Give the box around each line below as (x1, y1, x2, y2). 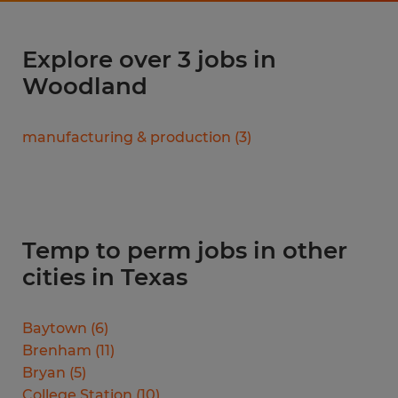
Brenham (22, 341, 92, 359)
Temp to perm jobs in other (22, 235, 347, 265)
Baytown (22, 319, 87, 337)
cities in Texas (22, 262, 187, 291)
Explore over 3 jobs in (22, 44, 276, 74)
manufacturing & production (22, 128, 231, 146)
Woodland (22, 71, 147, 100)
